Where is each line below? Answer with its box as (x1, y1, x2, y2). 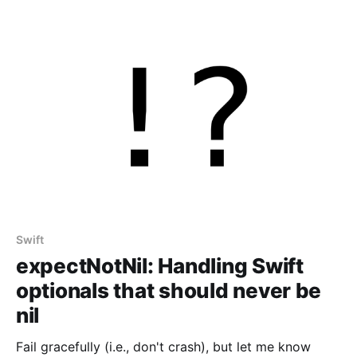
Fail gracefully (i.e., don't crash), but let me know (16, 338, 311, 355)
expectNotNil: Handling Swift (16, 253, 304, 278)
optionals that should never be (16, 277, 322, 303)
